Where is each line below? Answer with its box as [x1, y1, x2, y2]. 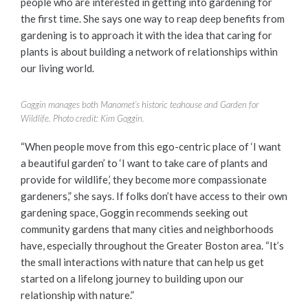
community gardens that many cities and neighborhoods [21, 223, 274, 236]
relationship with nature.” [21, 289, 134, 302]
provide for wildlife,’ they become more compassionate [21, 173, 267, 186]
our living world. [21, 62, 94, 75]
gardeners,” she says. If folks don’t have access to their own [21, 190, 287, 203]
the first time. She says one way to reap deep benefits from [21, 12, 285, 25]
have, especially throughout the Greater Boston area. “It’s [21, 239, 284, 252]
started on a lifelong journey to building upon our [21, 272, 244, 285]
